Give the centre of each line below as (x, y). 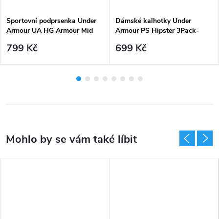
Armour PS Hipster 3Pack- (157, 31)
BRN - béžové (137, 41)
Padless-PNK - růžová (41, 41)
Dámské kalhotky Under (153, 21)
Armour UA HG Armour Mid (50, 31)
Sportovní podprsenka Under (51, 21)
